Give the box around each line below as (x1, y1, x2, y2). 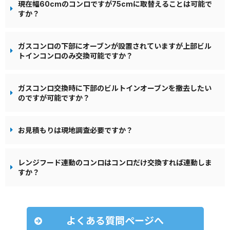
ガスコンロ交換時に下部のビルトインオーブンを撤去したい (18, 83, 212, 92)
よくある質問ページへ (66, 215, 164, 227)
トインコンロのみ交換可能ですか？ (18, 51, 133, 60)
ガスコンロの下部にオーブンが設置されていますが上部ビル (18, 41, 212, 50)
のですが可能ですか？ (18, 93, 90, 102)
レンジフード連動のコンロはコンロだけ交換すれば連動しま (18, 158, 212, 167)
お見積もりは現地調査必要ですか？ (18, 125, 133, 135)
